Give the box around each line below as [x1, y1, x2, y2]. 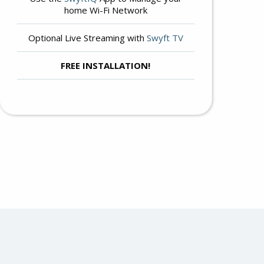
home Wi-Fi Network [64, 4, 147, 16]
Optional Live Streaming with [28, 31, 147, 44]
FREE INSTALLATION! [61, 59, 151, 71]
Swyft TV [146, 31, 183, 44]
